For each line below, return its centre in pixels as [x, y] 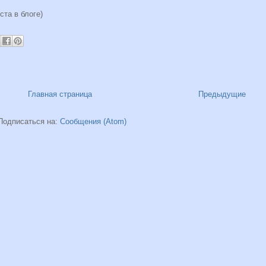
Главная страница [60, 94]
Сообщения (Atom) [93, 122]
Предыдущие [222, 94]
